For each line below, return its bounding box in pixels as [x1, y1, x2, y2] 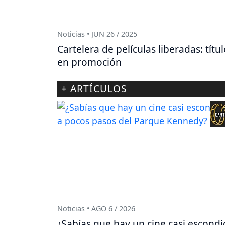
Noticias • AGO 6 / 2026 [57, 204, 135, 214]
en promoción [57, 55, 122, 69]
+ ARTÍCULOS [61, 82, 127, 96]
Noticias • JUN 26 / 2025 [57, 29, 137, 39]
